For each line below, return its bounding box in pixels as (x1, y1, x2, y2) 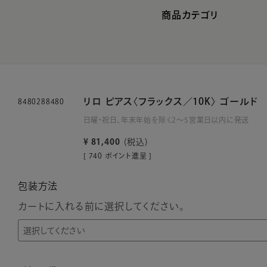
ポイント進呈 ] (104, 152, 153, 159)
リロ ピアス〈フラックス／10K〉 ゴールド (83, 97, 259, 106)
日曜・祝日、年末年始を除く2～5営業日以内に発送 (83, 116, 250, 123)
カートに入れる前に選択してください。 (18, 201, 185, 211)
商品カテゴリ (161, 10, 219, 20)
